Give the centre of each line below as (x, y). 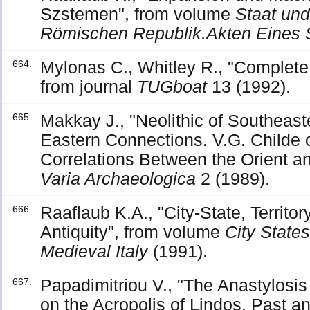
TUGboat (172, 86)
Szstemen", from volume (138, 14)
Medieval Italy (94, 251)
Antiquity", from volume (133, 232)
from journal (89, 86)
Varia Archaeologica (118, 179)
